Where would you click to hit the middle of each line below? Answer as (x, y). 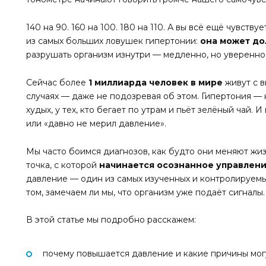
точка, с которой (63, 165)
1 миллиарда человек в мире (156, 82)
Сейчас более (57, 82)
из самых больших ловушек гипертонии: (113, 41)
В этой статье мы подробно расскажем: (111, 220)
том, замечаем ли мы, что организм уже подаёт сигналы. (145, 192)
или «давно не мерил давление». (96, 123)
